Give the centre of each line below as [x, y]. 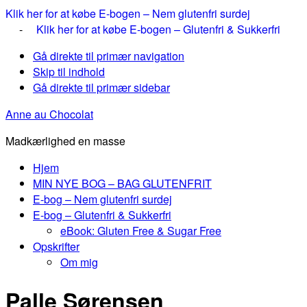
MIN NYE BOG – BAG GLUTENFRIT [122, 183]
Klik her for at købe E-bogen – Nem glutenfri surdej [128, 13]
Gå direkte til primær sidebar [101, 87]
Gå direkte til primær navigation [109, 56]
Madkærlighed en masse [65, 141]
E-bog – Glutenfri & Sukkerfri [102, 215]
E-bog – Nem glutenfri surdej [102, 199]
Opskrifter [56, 246]
